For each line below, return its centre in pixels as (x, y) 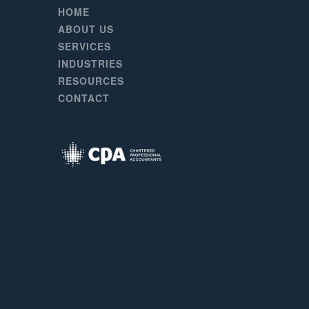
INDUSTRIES (90, 63)
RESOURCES (91, 81)
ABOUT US (86, 29)
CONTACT (83, 98)
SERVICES (84, 46)
